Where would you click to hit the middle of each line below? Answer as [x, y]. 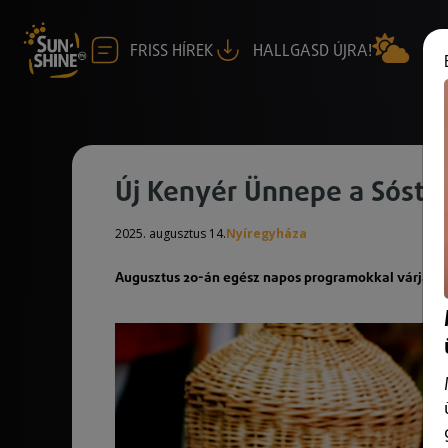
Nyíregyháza [266, 233]
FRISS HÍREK [171, 51]
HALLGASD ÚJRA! [312, 51]
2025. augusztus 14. [170, 233]
